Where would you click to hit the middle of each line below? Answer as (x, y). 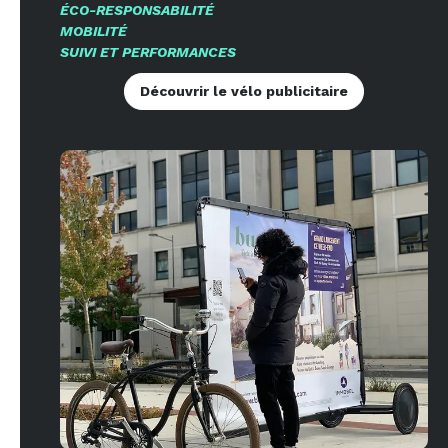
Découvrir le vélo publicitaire (244, 91)
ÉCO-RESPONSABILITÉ (137, 10)
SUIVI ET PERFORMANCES (148, 52)
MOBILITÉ (93, 31)
